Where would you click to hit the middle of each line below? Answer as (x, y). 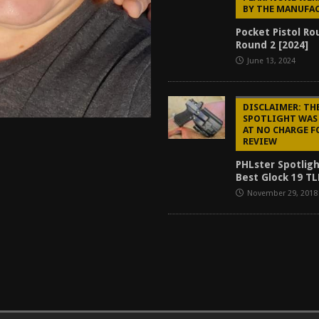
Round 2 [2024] (272, 45)
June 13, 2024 (272, 61)
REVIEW (260, 141)
